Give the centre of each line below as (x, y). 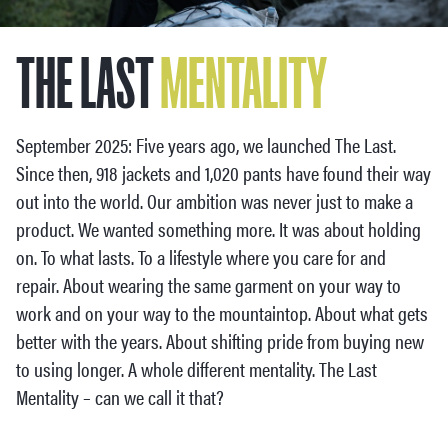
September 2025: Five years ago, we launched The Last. (206, 145)
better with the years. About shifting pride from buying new (220, 341)
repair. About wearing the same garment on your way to (208, 285)
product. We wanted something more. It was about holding (218, 229)
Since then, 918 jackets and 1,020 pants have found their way (223, 173)
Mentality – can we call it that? (120, 397)
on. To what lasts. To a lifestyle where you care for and (201, 257)
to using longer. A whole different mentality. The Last (196, 369)
